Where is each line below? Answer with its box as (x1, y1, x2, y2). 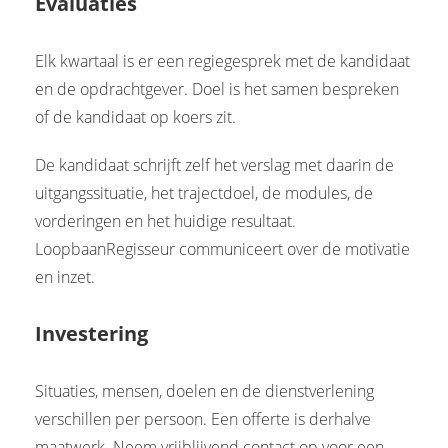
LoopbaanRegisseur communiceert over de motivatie (35, 237, 410, 260)
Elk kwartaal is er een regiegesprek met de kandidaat (35, 49, 410, 72)
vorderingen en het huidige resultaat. (35, 209, 296, 232)
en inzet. (35, 265, 95, 288)
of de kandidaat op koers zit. (35, 105, 236, 128)
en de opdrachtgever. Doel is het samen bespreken (35, 77, 399, 100)
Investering (35, 319, 148, 347)
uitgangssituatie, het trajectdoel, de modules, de (35, 181, 373, 204)
